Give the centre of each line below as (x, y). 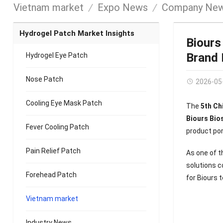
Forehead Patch (51, 175)
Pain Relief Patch (53, 151)
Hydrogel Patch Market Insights (77, 34)
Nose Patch (44, 79)
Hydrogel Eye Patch (56, 56)
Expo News (122, 8)
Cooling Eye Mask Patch (64, 103)
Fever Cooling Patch (57, 127)
